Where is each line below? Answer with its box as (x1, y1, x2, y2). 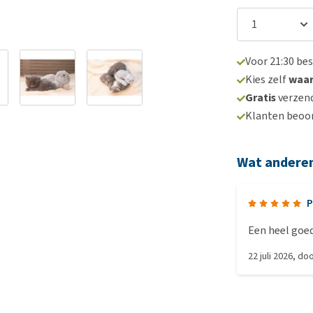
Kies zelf (245, 72, 289, 87)
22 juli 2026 (248, 249, 293, 263)
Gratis (245, 90, 277, 105)
